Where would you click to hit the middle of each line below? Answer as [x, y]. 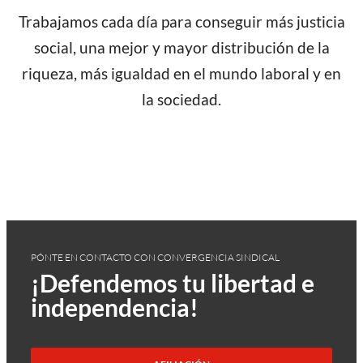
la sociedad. [181, 99]
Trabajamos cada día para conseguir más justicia [181, 21]
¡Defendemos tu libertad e [173, 282]
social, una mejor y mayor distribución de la [181, 47]
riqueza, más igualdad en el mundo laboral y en [181, 73]
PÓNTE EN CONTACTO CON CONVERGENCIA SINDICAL [155, 257]
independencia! [115, 307]
